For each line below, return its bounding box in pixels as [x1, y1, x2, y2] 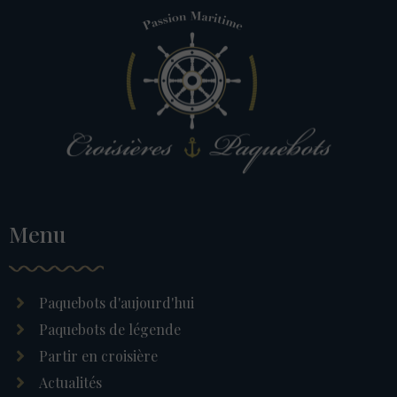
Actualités [39, 373, 102, 393]
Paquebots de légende [39, 320, 181, 339]
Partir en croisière [39, 346, 158, 366]
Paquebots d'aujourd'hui [39, 293, 194, 313]
